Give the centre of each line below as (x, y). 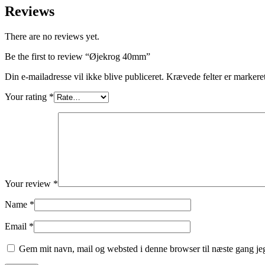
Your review (29, 184)
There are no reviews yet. (52, 37)
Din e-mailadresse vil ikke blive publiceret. (84, 77)
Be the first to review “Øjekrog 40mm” (77, 57)
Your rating (27, 97)
